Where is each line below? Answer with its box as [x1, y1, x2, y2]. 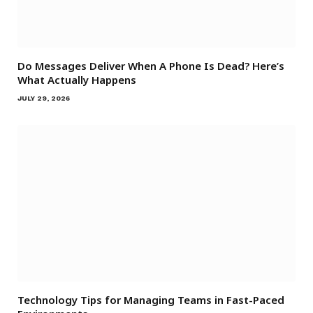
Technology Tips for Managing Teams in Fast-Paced [17, 292, 284, 307]
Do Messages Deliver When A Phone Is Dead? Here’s [17, 58, 284, 73]
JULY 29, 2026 [17, 94, 70, 102]
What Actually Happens [17, 72, 139, 87]
